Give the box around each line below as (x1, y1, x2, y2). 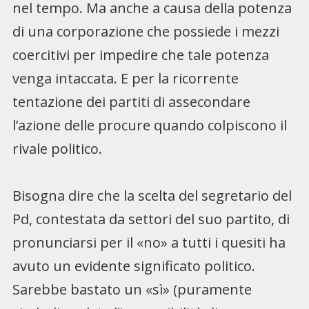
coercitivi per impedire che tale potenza (12, 45, 269, 64)
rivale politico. (12, 139, 102, 158)
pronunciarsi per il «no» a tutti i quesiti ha (12, 232, 286, 252)
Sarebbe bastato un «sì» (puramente (12, 279, 252, 299)
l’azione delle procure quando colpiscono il (12, 115, 287, 134)
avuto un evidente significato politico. (12, 256, 255, 275)
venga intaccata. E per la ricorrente (12, 68, 239, 88)
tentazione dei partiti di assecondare (12, 92, 250, 111)
